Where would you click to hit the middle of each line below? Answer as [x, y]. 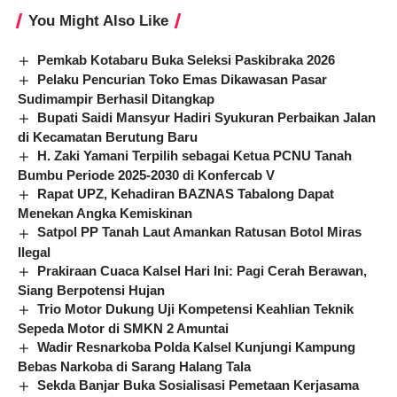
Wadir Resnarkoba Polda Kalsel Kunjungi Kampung [197, 346]
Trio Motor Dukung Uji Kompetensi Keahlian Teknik [196, 308]
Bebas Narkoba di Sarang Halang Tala [134, 366]
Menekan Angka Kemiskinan [105, 214]
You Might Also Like [98, 21]
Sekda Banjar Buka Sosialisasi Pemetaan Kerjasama [198, 385]
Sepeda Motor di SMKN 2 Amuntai [123, 328]
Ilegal [34, 252]
